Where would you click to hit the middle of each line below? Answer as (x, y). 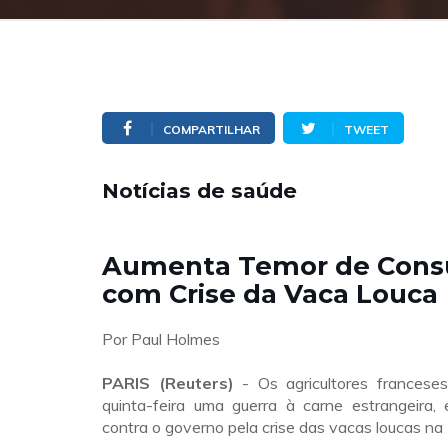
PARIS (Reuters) (168, 383)
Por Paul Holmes (161, 339)
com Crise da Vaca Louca (270, 293)
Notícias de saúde (199, 190)
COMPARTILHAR (211, 129)
